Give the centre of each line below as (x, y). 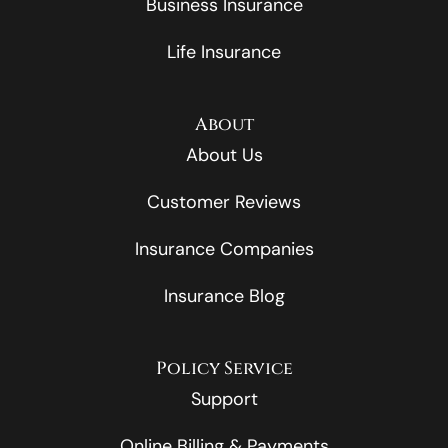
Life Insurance (224, 51)
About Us (224, 154)
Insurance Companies (224, 248)
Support (224, 398)
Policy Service (224, 368)
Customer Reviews (224, 201)
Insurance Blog (224, 295)
